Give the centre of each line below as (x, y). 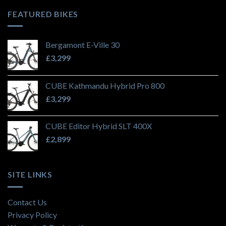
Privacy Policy (32, 214)
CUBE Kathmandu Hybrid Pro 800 (105, 86)
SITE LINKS (30, 175)
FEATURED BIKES (43, 14)
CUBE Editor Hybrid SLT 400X (99, 126)
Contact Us (27, 202)
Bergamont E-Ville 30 (82, 45)
